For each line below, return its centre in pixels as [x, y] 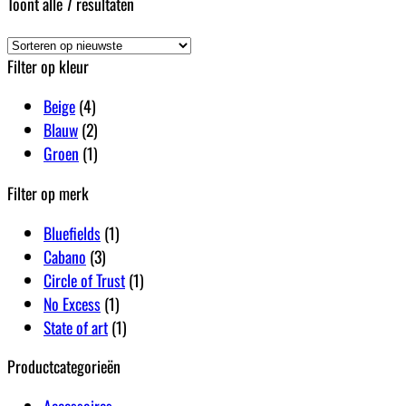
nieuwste [159, 49]
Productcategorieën [64, 367]
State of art [76, 327]
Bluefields [72, 232]
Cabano [65, 256]
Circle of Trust [84, 280]
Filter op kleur [48, 67]
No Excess [72, 303]
